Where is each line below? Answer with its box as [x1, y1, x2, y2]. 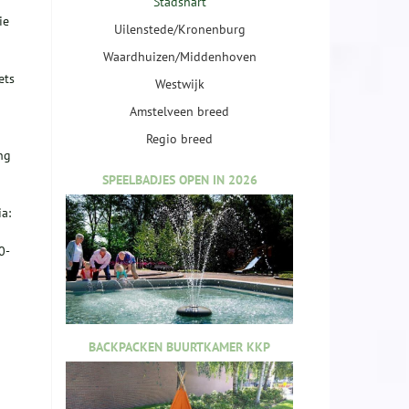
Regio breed [146, 131, 213, 148]
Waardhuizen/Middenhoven [102, 48, 257, 66]
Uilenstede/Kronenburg [113, 21, 246, 38]
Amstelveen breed [130, 103, 229, 121]
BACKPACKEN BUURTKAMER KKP [89, 338, 270, 355]
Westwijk [154, 76, 204, 93]
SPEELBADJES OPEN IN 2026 [101, 172, 257, 189]
